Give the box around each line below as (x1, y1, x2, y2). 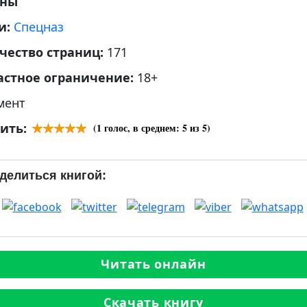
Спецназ (14, 19, 64, 35)
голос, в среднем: (101, 121, 182, 135)
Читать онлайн (101, 256, 206, 273)
